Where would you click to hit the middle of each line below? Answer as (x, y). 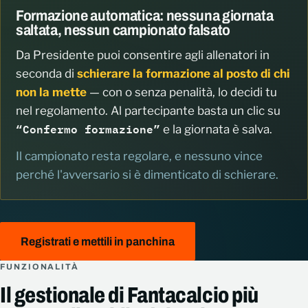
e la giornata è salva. (216, 130)
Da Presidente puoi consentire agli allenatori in (143, 55)
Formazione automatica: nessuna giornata (145, 16)
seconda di (46, 74)
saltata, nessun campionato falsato (123, 31)
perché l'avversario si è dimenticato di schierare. (147, 175)
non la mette (51, 92)
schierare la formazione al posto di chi (184, 74)
